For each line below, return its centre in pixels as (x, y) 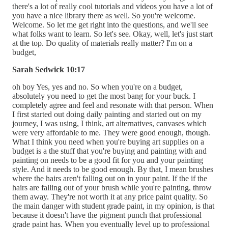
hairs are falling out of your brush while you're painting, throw (112, 187)
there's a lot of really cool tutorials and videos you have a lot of (112, 6)
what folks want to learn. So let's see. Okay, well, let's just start (112, 34)
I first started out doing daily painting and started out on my (107, 114)
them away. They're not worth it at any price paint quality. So (110, 196)
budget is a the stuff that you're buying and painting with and (109, 151)
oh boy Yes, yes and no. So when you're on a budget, (97, 87)
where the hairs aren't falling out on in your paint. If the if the (110, 178)
